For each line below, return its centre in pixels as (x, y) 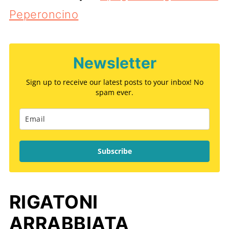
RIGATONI (53, 202)
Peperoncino (44, 14)
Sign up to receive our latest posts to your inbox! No (114, 82)
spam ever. (114, 92)
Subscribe (114, 151)
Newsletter (114, 63)
